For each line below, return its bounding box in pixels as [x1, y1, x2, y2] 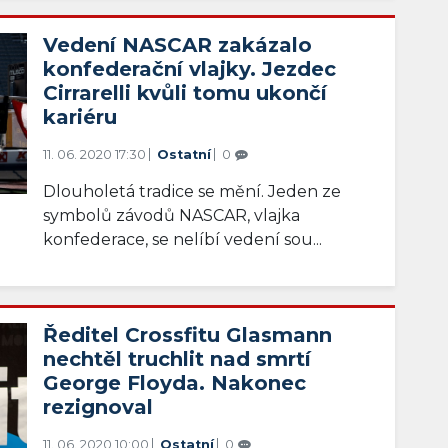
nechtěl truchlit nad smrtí [43, 347, 312, 372]
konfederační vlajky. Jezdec [43, 56, 337, 81]
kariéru [43, 104, 118, 129]
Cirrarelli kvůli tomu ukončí [43, 80, 328, 105]
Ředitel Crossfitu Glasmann [43, 323, 333, 348]
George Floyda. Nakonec [43, 371, 307, 396]
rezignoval [43, 395, 154, 420]
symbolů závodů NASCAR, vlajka [43, 205, 301, 225]
